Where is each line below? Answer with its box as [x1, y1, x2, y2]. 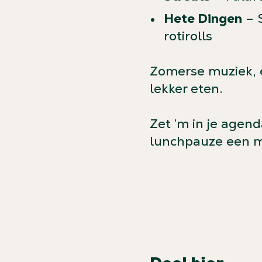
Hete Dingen [164, 10, 242, 27]
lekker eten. [150, 80, 223, 97]
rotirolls [164, 27, 212, 44]
